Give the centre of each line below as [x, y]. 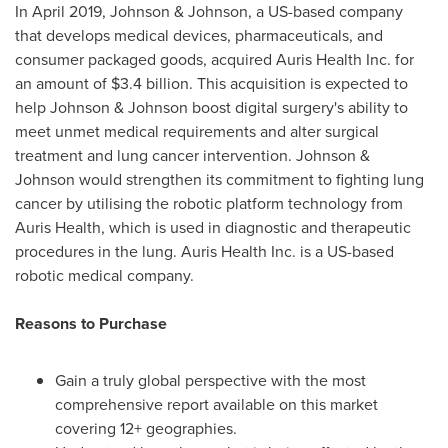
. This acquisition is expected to [298, 83]
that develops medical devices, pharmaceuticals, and [199, 35]
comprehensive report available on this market [216, 404]
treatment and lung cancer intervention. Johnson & [192, 155]
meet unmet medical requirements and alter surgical [197, 131]
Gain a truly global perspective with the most [210, 380]
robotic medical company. [104, 275]
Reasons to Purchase [91, 323]
